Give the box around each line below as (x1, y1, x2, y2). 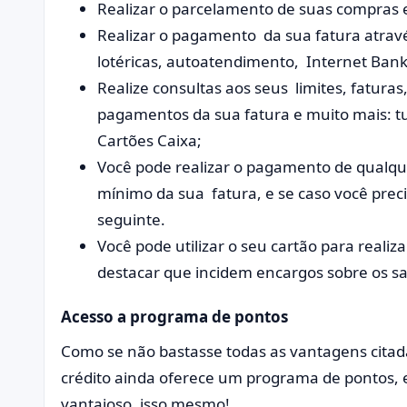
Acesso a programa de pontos (61, 306, 292, 328)
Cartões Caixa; (97, 130, 202, 152)
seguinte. (97, 209, 169, 231)
